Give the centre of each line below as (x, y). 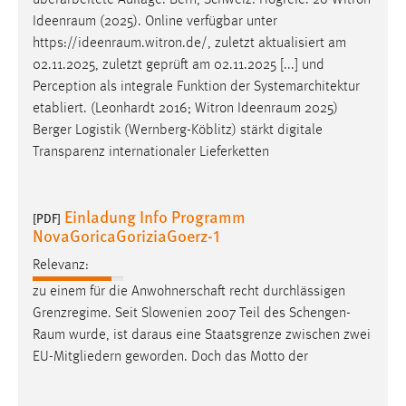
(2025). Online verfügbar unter (187, 22)
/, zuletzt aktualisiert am (274, 44)
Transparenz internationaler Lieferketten (151, 153)
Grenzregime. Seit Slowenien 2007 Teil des (161, 313)
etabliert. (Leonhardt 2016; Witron (135, 109)
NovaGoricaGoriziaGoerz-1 (126, 236)
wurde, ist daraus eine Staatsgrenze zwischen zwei (218, 335)
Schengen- (320, 313)
